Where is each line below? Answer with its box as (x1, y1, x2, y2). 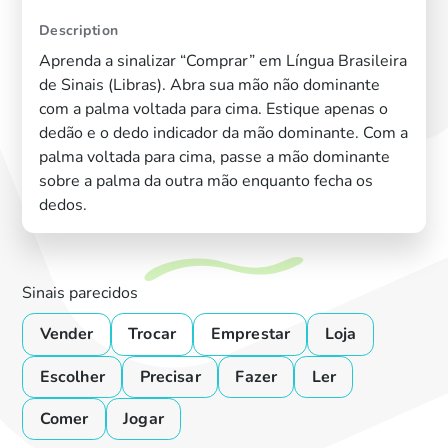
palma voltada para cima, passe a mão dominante (38, 145, 390, 168)
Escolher (39, 365, 105, 388)
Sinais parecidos (22, 282, 139, 305)
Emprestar (210, 323, 291, 346)
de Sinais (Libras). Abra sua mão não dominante (38, 73, 380, 96)
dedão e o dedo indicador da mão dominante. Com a (38, 121, 408, 144)
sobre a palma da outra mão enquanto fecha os (38, 169, 373, 192)
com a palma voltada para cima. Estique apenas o (38, 97, 388, 120)
